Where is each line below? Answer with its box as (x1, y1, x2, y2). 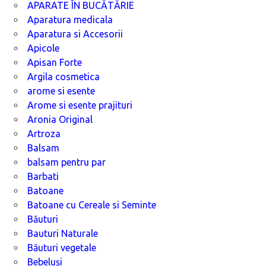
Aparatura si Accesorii (27, 28, 123, 39)
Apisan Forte (27, 56, 82, 68)
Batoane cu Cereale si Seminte (27, 199, 156, 210)
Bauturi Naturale (27, 227, 98, 239)
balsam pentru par (27, 156, 106, 167)
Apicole (27, 42, 59, 53)
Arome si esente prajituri (27, 99, 132, 110)
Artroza (27, 128, 61, 139)
